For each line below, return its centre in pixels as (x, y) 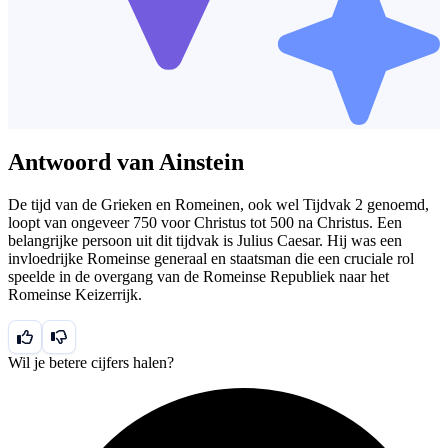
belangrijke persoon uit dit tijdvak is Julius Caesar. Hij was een (205, 240)
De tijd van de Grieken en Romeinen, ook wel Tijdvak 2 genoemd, (218, 204)
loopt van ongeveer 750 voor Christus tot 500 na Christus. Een (205, 222)
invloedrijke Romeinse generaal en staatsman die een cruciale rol (211, 258)
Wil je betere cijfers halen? (91, 362)
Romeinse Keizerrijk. (75, 294)
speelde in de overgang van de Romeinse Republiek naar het (198, 276)
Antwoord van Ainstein (126, 161)
